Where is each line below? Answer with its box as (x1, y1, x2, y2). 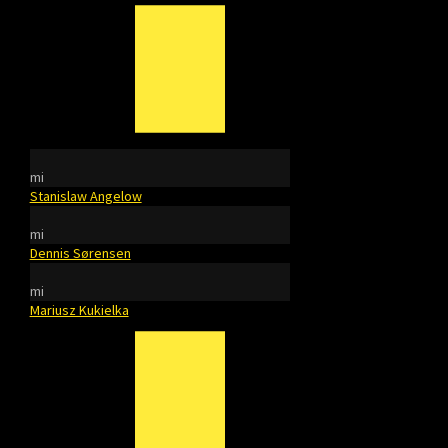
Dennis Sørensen (29, 244, 131, 262)
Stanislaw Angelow (29, 187, 142, 205)
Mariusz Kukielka (29, 301, 129, 319)
